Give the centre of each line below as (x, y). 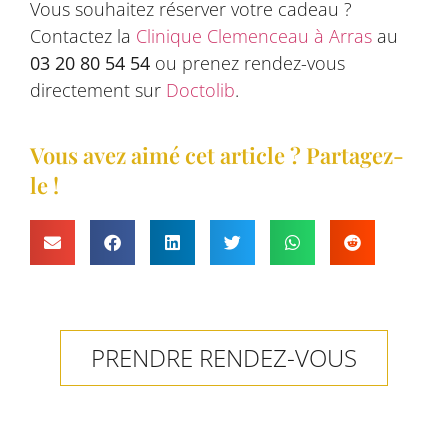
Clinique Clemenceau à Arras (254, 36)
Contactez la (83, 36)
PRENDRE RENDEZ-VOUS (224, 357)
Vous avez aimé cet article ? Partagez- (217, 154)
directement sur (98, 90)
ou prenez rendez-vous (247, 63)
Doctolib (200, 90)
